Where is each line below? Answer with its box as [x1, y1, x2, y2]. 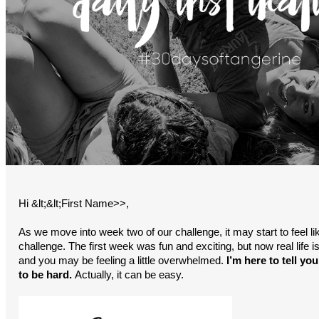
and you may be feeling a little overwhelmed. [19, 255, 226, 266]
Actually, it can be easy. [75, 269, 184, 281]
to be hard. [19, 269, 75, 281]
